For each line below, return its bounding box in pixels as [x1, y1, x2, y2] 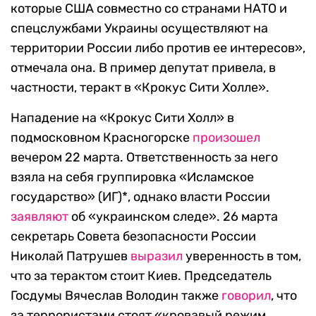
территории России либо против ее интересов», [11, 40, 305, 56]
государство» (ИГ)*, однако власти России [11, 189, 270, 205]
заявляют [11, 209, 68, 225]
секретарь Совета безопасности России [11, 229, 256, 245]
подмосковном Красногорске [11, 130, 193, 146]
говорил [221, 288, 271, 304]
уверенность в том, [183, 248, 301, 265]
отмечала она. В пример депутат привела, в [11, 60, 276, 76]
